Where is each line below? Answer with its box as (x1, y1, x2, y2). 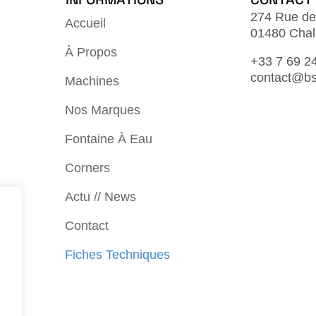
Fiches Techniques (64, 248, 170, 262)
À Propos (64, 45, 117, 60)
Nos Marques (64, 103, 140, 118)
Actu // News (64, 190, 136, 205)
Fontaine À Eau (64, 132, 152, 147)
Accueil (64, 16, 106, 31)
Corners (64, 161, 110, 176)
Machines (64, 74, 119, 89)
